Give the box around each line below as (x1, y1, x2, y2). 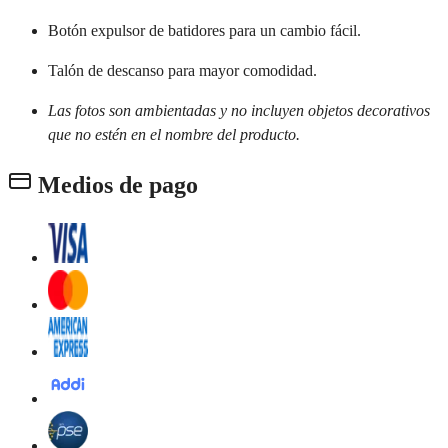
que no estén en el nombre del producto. (48, 126, 300, 144)
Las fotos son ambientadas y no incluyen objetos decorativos (48, 102, 430, 120)
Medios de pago (32, 172, 198, 199)
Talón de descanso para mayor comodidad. (48, 62, 317, 80)
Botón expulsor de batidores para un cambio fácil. (48, 22, 361, 40)
